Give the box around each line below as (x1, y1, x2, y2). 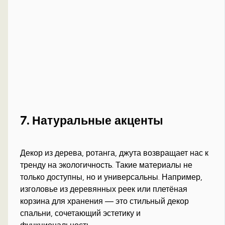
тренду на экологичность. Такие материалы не (20, 160, 193, 170)
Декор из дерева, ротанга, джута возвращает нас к (20, 148, 209, 158)
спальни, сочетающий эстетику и (20, 208, 141, 218)
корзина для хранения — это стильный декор (20, 196, 189, 206)
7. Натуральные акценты (20, 114, 164, 128)
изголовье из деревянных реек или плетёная (20, 184, 188, 194)
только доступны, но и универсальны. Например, (20, 172, 203, 182)
